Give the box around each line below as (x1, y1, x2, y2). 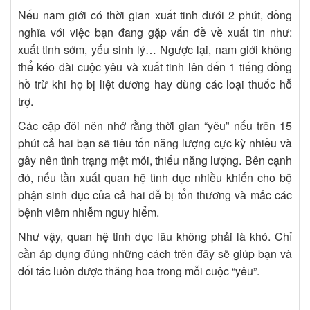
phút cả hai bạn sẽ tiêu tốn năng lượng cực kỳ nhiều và (18, 135, 292, 152)
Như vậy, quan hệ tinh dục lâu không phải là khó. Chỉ (18, 228, 292, 245)
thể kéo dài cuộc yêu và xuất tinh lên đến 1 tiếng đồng (18, 59, 292, 75)
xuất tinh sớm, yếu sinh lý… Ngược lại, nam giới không (18, 42, 292, 58)
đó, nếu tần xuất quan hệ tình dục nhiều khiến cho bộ (18, 170, 292, 186)
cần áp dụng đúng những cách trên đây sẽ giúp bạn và (18, 246, 292, 262)
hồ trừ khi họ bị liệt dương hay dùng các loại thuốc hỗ (18, 76, 292, 93)
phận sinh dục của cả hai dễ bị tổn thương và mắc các (18, 187, 292, 203)
